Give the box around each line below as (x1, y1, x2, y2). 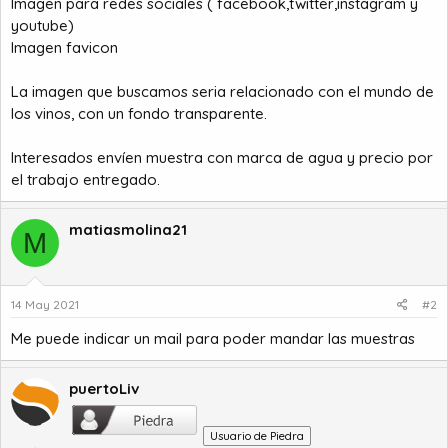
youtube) (11, 16, 74, 35)
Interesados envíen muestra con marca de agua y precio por (11, 148, 433, 167)
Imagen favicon (11, 38, 118, 57)
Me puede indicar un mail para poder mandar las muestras (11, 328, 415, 348)
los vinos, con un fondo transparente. (11, 104, 267, 123)
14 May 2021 (11, 296, 79, 312)
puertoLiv (69, 378, 139, 398)
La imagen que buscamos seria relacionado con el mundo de (11, 82, 434, 101)
